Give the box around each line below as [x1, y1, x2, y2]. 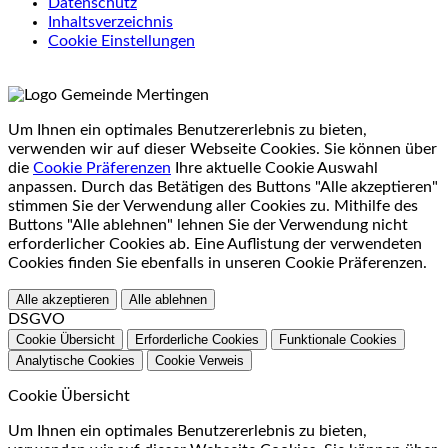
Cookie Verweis [155, 352, 244, 368]
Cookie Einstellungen [48, 32, 195, 49]
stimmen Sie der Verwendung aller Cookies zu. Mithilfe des [8, 197, 418, 214]
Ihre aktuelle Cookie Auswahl [171, 159, 378, 176]
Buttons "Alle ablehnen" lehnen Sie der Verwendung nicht [8, 216, 408, 233]
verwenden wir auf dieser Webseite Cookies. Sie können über [8, 140, 437, 157]
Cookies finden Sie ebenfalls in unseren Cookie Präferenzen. [8, 254, 427, 271]
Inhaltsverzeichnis [48, 13, 173, 30]
